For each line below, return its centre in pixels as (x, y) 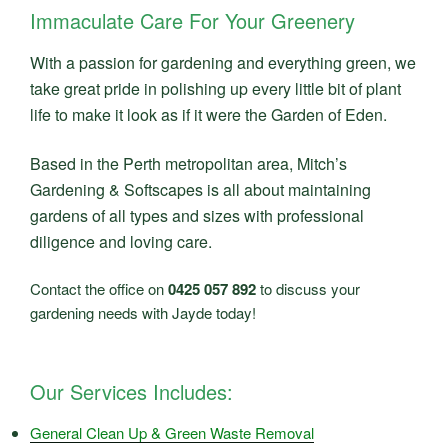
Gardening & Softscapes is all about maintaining (200, 189)
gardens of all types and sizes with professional (197, 215)
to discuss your (310, 289)
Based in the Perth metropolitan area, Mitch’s (188, 163)
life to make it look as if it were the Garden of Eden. (208, 115)
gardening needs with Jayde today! (143, 313)
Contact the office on (99, 289)
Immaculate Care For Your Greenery (192, 21)
